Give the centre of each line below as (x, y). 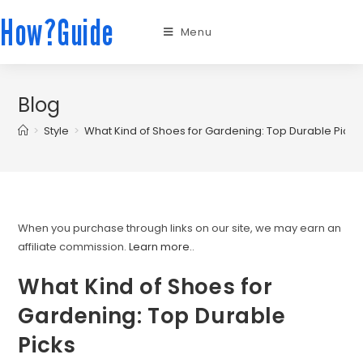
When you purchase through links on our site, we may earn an (180, 228)
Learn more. (161, 247)
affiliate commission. (74, 247)
